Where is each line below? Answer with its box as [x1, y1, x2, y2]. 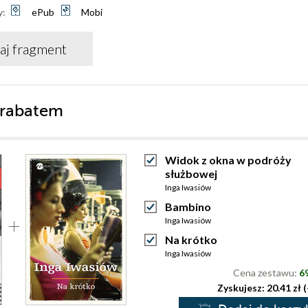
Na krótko [165, 233, 217, 246]
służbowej [165, 167, 217, 180]
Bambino [165, 200, 211, 213]
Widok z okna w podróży [165, 153, 291, 166]
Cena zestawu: [233, 267, 299, 278]
